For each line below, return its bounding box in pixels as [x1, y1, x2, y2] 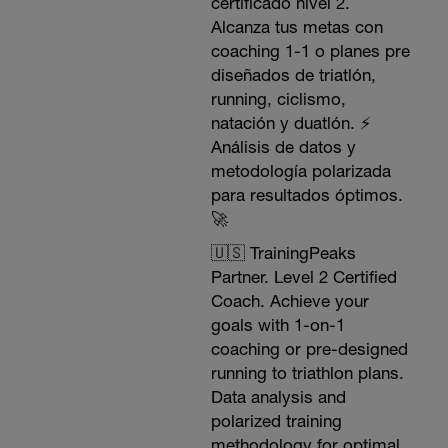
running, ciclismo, [210, 88, 346, 109]
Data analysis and [210, 386, 346, 407]
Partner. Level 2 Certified [210, 266, 397, 287]
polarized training [210, 410, 342, 431]
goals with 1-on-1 [210, 314, 345, 335]
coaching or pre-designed [210, 338, 408, 359]
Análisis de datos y [210, 136, 356, 157]
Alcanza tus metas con [210, 16, 383, 37]
